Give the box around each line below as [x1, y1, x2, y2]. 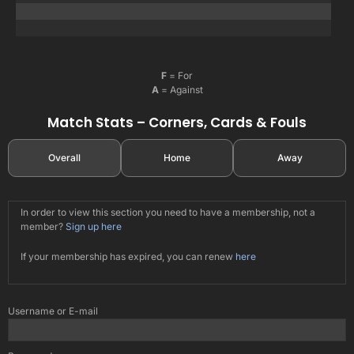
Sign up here [66, 220, 122, 233]
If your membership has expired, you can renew [21, 250, 235, 263]
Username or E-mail [8, 305, 98, 318]
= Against [158, 83, 203, 96]
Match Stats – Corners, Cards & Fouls [47, 112, 307, 132]
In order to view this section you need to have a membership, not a [21, 206, 315, 219]
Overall [47, 152, 81, 164]
